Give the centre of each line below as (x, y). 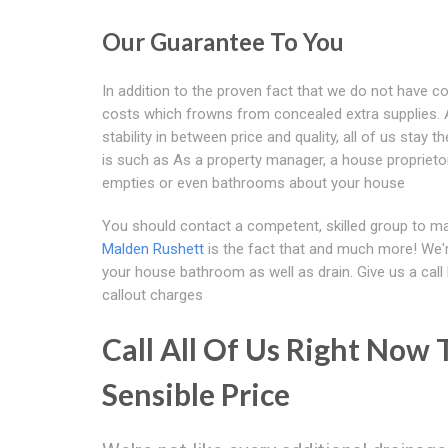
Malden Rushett (153, 248)
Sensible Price (196, 393)
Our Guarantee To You (223, 41)
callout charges (152, 294)
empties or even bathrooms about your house (253, 182)
